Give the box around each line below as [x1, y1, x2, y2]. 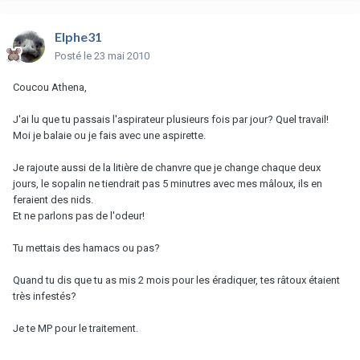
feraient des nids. [13, 193, 93, 206]
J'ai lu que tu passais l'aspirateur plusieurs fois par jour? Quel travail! [13, 112, 329, 125]
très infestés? [13, 289, 76, 302]
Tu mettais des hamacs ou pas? [13, 241, 160, 254]
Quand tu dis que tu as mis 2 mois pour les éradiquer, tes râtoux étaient [13, 273, 340, 286]
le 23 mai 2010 [84, 49, 149, 62]
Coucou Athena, [13, 80, 87, 93]
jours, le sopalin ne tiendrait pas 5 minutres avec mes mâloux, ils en [13, 177, 322, 190]
